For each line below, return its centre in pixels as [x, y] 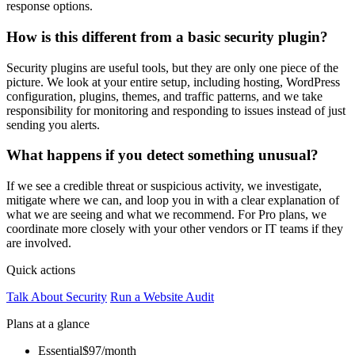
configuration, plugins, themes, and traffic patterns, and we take [164, 96]
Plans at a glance [48, 323]
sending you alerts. [53, 124]
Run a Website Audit [162, 296]
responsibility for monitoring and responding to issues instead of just [176, 110]
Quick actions [41, 269]
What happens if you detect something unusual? [162, 155]
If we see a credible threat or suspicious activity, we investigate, [164, 185]
